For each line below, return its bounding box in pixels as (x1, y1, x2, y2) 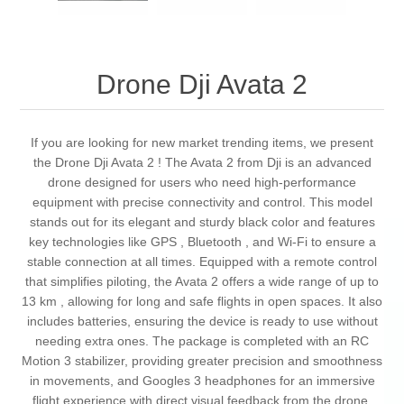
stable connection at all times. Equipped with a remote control (27, 254, 377, 270)
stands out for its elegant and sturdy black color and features (29, 215, 375, 230)
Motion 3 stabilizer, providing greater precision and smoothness (22, 353, 382, 369)
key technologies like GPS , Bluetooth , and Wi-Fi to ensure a (28, 234, 376, 250)
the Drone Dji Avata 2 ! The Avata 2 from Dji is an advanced (32, 155, 372, 170)
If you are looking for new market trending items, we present (31, 135, 373, 151)
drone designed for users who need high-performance (48, 175, 356, 190)
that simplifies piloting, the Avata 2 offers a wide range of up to (25, 274, 379, 289)
